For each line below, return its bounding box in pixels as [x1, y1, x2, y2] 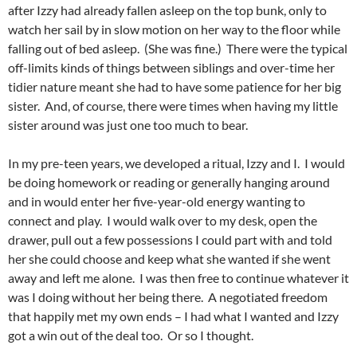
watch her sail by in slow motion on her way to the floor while [8, 22, 340, 37]
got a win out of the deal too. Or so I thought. [8, 328, 253, 343]
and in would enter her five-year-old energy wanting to [8, 194, 305, 210]
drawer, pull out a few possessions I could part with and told [8, 232, 332, 248]
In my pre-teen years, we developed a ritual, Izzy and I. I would [8, 155, 345, 171]
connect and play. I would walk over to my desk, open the [8, 213, 317, 229]
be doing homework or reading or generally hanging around [8, 175, 330, 190]
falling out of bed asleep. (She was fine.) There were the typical [8, 41, 347, 57]
